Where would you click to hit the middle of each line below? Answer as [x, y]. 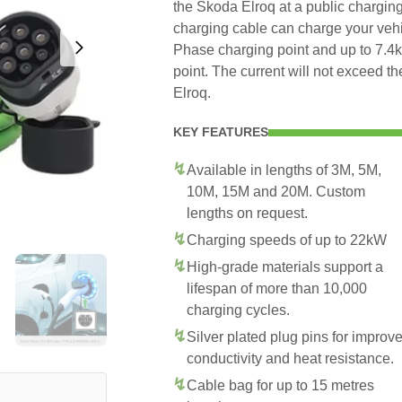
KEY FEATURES [221, 132]
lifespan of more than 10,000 [277, 288]
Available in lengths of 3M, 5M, [284, 170]
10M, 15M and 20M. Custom [276, 192]
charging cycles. [238, 310]
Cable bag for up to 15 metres [280, 385]
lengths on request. [247, 213]
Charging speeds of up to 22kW [287, 240]
